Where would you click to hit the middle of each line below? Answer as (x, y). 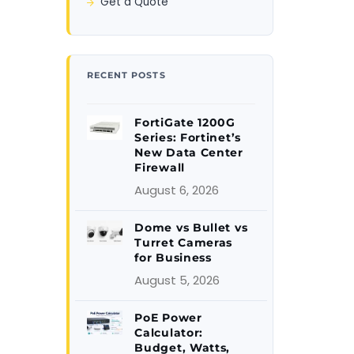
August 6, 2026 (177, 190)
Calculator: (169, 333)
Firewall (160, 168)
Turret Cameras (184, 243)
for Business (173, 258)
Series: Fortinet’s (188, 137)
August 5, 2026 (177, 280)
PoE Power (168, 318)
